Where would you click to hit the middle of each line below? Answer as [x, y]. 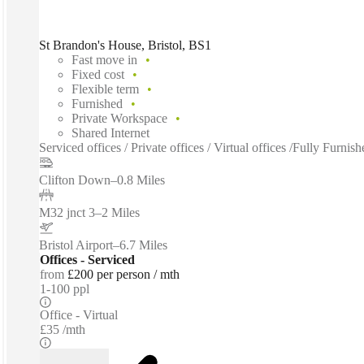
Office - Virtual [79, 315]
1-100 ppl [65, 289]
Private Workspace [119, 119]
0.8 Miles [141, 180]
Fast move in [104, 60]
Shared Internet [110, 133]
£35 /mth [63, 330]
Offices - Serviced [87, 260]
